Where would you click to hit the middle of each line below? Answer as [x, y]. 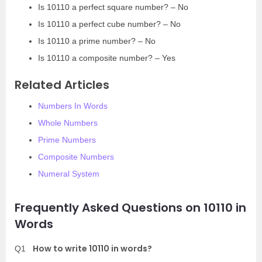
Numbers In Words [73, 106]
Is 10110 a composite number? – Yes [107, 58]
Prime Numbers [67, 139]
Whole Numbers [68, 123]
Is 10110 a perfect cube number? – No [109, 24]
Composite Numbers [76, 156]
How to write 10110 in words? [92, 248]
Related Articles [62, 85]
